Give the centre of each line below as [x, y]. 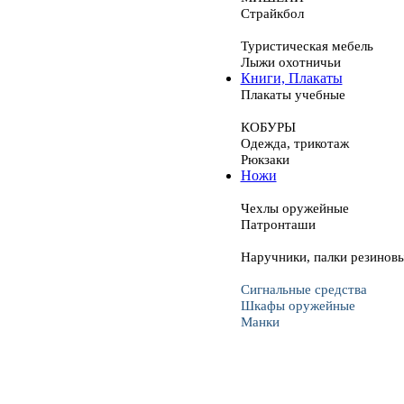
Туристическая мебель [307, 46]
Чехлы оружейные [294, 208]
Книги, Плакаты [291, 78]
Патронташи [278, 225]
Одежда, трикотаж [294, 143]
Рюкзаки [265, 160]
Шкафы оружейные [298, 306]
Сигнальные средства [303, 289]
